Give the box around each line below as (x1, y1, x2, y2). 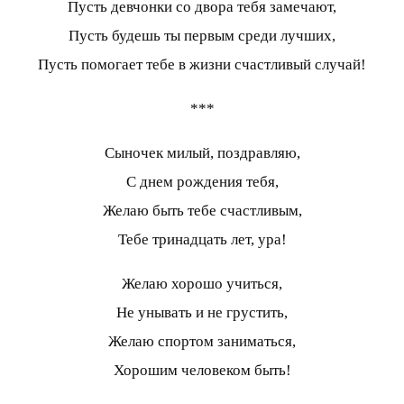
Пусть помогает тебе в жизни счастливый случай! (38, 55, 366, 73)
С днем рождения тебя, (125, 172, 279, 190)
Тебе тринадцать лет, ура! (117, 230, 287, 248)
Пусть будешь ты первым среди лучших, (69, 26, 335, 44)
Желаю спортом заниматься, (108, 332, 296, 350)
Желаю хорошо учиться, (122, 274, 282, 292)
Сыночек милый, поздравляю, (104, 143, 300, 161)
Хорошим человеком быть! (113, 361, 291, 379)
